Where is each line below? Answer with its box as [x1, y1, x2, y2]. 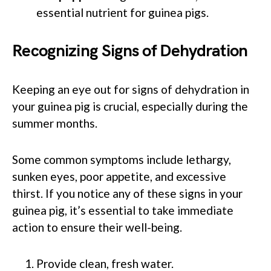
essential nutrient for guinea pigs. [36, 5, 209, 19]
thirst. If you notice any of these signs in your [12, 186, 243, 200]
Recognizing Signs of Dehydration [12, 41, 248, 61]
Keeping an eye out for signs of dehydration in [12, 82, 249, 96]
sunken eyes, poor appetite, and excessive [12, 169, 226, 183]
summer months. [12, 116, 97, 130]
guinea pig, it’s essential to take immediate [12, 203, 233, 217]
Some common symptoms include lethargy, [12, 152, 231, 166]
